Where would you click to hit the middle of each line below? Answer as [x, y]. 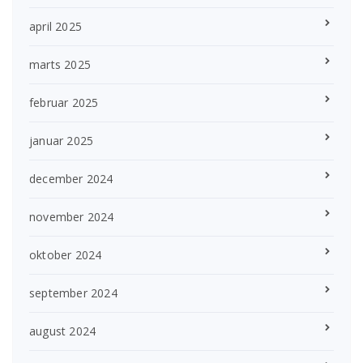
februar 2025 [64, 102]
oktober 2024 [66, 254]
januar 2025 [62, 140]
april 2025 [56, 26]
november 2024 [72, 216]
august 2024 [63, 331]
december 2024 [71, 178]
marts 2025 [60, 64]
